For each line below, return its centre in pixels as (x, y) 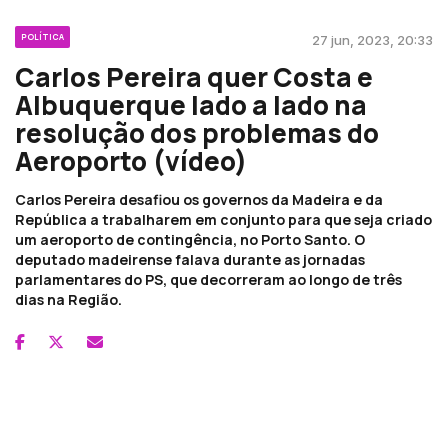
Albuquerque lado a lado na (191, 104)
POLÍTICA (42, 36)
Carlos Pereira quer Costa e (194, 76)
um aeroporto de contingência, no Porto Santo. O (190, 239)
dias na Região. (68, 299)
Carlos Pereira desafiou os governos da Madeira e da (199, 199)
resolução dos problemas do (197, 132)
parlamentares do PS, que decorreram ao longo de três (208, 279)
